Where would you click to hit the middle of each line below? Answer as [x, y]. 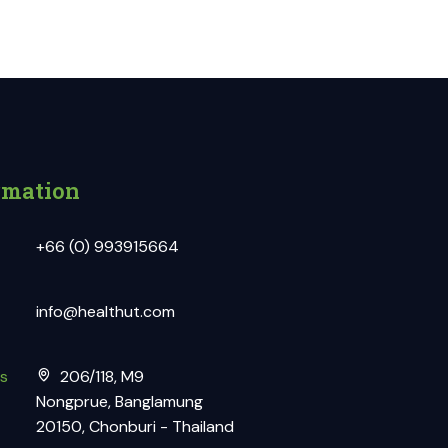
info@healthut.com [105, 311]
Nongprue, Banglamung [119, 401]
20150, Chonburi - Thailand [135, 426]
